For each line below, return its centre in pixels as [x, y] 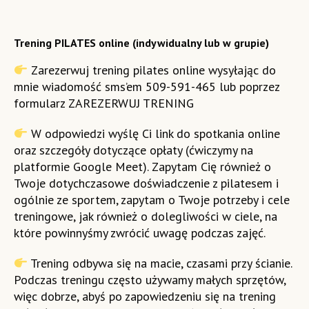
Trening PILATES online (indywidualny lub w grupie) [141, 43]
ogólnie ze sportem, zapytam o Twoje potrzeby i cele [151, 200]
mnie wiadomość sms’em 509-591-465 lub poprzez [146, 87]
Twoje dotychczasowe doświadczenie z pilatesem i [146, 183]
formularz [41, 103]
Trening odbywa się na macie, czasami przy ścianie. [160, 263]
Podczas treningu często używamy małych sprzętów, [149, 280]
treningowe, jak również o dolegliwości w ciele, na [145, 217]
